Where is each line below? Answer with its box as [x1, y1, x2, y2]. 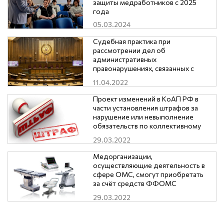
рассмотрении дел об [93, 46, 165, 55]
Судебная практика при [93, 37, 170, 46]
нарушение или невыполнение [93, 112, 193, 121]
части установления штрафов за [93, 103, 198, 112]
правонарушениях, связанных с [93, 64, 194, 73]
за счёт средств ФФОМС [93, 179, 176, 188]
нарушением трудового [93, 73, 172, 82]
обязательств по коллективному [93, 121, 201, 130]
